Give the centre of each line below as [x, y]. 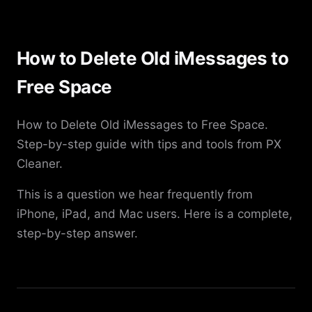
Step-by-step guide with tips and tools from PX [149, 145]
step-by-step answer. [77, 234]
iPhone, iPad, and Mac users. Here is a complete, [155, 214]
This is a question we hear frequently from [135, 195]
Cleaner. [40, 164]
